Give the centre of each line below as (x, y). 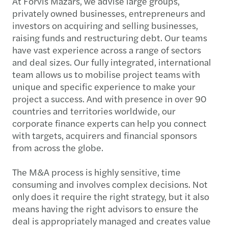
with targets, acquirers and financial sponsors (105, 135)
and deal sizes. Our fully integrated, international (112, 62)
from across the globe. (58, 147)
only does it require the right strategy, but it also (111, 196)
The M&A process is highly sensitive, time (96, 172)
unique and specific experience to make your (104, 86)
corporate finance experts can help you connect (109, 123)
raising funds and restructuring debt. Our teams (110, 37)
